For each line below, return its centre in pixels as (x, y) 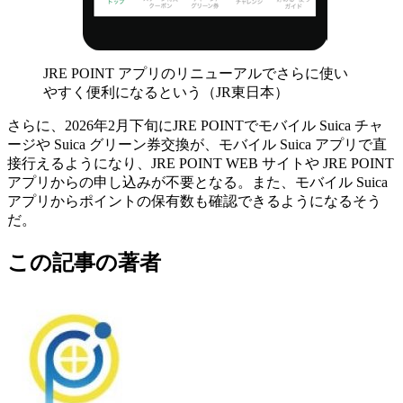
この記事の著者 (84, 262)
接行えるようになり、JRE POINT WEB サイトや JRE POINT (201, 163)
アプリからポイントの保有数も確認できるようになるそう (194, 201)
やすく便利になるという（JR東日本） (166, 92)
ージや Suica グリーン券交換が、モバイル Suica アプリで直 (197, 144)
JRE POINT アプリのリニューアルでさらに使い (196, 73)
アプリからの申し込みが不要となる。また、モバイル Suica (197, 182)
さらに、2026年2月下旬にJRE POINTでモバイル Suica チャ (195, 125)
